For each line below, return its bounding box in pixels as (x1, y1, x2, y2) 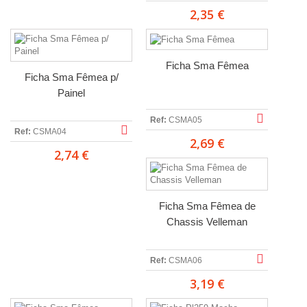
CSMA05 (169, 114, 202, 125)
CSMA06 (169, 255, 202, 265)
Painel (58, 87, 85, 99)
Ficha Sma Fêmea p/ (24, 71, 119, 83)
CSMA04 (33, 127, 66, 136)
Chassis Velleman (167, 215, 247, 228)
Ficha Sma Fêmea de (158, 199, 256, 212)
